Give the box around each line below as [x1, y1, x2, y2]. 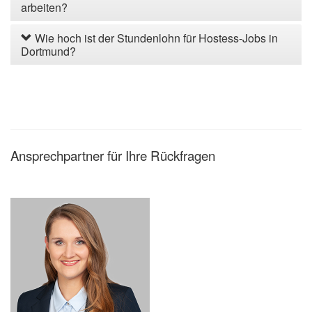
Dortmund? [21, 42, 76, 59]
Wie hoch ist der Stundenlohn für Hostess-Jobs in [32, 29, 278, 46]
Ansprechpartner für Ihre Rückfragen [10, 146, 215, 164]
